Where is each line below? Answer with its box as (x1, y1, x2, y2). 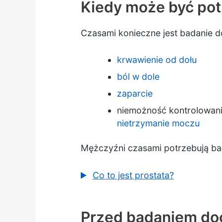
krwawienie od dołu (117, 55, 197, 65)
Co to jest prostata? (92, 169, 174, 180)
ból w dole (117, 71, 160, 82)
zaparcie (117, 88, 153, 99)
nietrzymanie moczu (117, 118, 200, 129)
